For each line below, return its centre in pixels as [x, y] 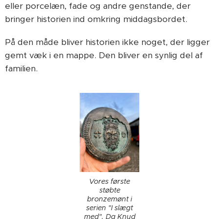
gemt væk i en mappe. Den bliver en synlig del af [104, 55]
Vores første [109, 181]
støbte [109, 190]
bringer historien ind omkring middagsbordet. [96, 19]
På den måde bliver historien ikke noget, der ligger [107, 42]
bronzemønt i [109, 199]
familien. [21, 68]
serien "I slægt [109, 208]
